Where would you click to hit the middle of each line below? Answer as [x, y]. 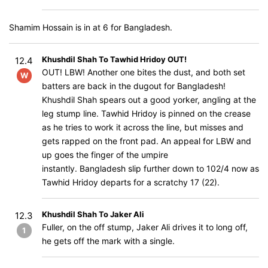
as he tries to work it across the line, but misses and [143, 127]
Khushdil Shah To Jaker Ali [93, 214]
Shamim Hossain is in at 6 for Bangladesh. [91, 27]
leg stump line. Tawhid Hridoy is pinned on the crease [146, 113]
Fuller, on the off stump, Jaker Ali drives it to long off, [145, 227]
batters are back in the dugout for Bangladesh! [134, 86]
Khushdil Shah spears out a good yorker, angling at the [149, 100]
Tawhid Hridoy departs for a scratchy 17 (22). [131, 182]
